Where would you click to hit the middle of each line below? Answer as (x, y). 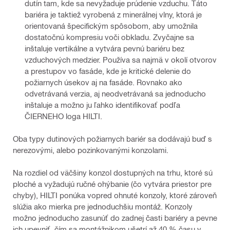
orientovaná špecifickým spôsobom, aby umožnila (111, 25)
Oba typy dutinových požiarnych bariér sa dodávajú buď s (112, 138)
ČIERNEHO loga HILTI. (63, 116)
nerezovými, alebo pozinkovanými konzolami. (91, 150)
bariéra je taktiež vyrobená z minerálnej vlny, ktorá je (113, 14)
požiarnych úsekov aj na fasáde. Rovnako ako (103, 82)
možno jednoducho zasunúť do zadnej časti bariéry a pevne (115, 217)
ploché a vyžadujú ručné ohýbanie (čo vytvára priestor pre (112, 184)
